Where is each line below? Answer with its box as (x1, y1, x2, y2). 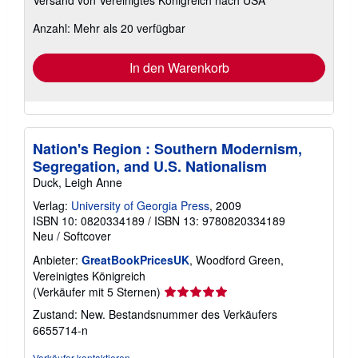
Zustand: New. (33, 305, 109, 322)
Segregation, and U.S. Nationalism (33, 155, 267, 177)
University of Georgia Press (71, 197, 209, 213)
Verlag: (33, 197, 71, 213)
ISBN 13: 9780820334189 (154, 212, 285, 229)
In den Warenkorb (129, 58, 229, 77)
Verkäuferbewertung (163, 282, 265, 299)
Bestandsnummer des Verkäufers (109, 305, 277, 322)
